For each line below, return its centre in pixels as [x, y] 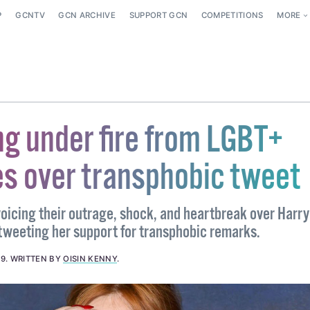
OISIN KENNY [90, 259]
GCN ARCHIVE [87, 16]
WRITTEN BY [37, 259]
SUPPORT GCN [158, 16]
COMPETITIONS [232, 16]
